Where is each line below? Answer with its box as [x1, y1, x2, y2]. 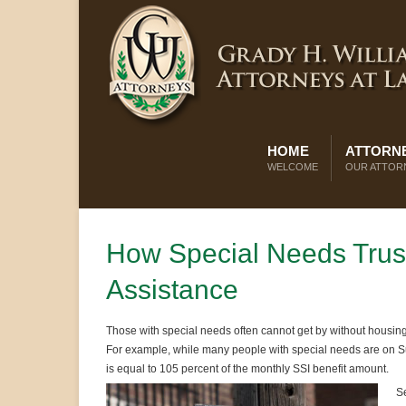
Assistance [106, 275, 238, 304]
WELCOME [267, 161, 318, 172]
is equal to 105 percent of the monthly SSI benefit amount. [106, 362, 389, 375]
